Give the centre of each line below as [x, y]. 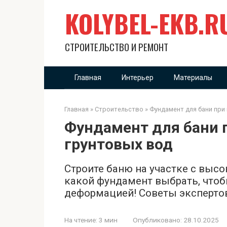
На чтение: [81, 220]
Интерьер [138, 78]
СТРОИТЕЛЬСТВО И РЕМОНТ [117, 47]
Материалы [193, 78]
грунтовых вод [119, 144]
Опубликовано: [157, 220]
